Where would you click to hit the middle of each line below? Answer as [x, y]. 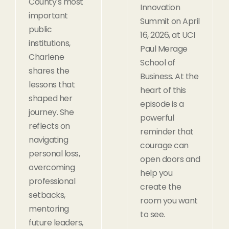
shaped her [50, 98]
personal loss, [54, 153]
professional [52, 181]
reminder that [167, 131]
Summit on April [170, 21]
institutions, [50, 43]
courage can [164, 145]
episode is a [162, 104]
